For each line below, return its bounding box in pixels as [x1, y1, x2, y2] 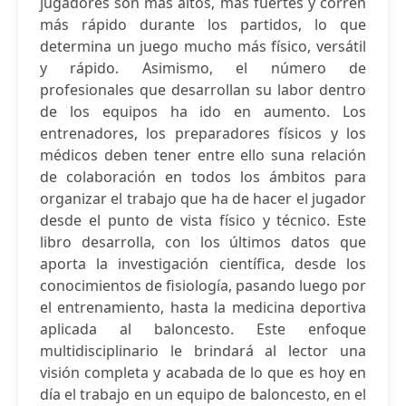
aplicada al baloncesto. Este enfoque [40, 319, 366, 339]
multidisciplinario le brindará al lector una [40, 341, 366, 361]
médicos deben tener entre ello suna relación [40, 145, 366, 165]
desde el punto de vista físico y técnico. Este [40, 210, 366, 230]
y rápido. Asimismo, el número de [40, 58, 366, 78]
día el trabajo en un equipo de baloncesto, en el [40, 384, 366, 404]
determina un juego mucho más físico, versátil [40, 36, 366, 56]
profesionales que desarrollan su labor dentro [40, 80, 366, 100]
